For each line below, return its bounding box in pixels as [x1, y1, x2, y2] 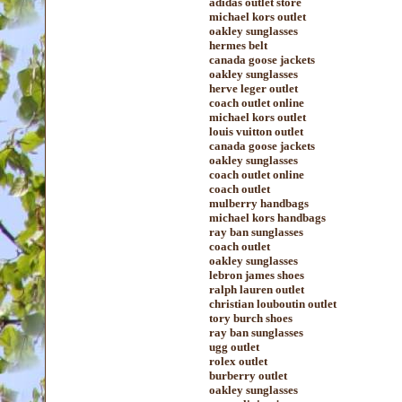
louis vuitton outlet [209, 125, 303, 138]
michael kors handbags [209, 211, 326, 224]
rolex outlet [209, 354, 267, 368]
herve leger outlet [209, 82, 298, 95]
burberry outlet [209, 369, 287, 382]
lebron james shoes [209, 268, 304, 282]
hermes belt [209, 39, 267, 52]
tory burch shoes [209, 311, 293, 325]
